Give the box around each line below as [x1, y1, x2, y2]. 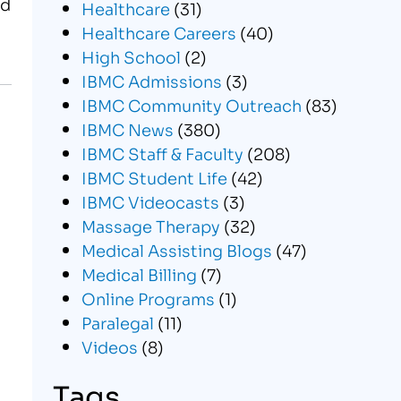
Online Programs [81, 286, 215, 310]
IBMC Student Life [81, 165, 227, 189]
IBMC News [81, 116, 174, 141]
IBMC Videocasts [81, 189, 219, 213]
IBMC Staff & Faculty [81, 141, 243, 165]
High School [81, 44, 181, 68]
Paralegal [81, 310, 154, 334]
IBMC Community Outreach [81, 92, 302, 116]
